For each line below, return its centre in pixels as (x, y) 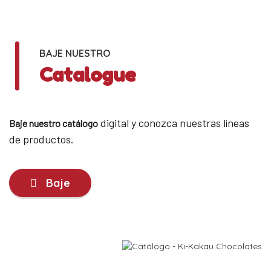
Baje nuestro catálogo (54, 123)
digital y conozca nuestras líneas (174, 122)
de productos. (41, 139)
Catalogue (87, 74)
